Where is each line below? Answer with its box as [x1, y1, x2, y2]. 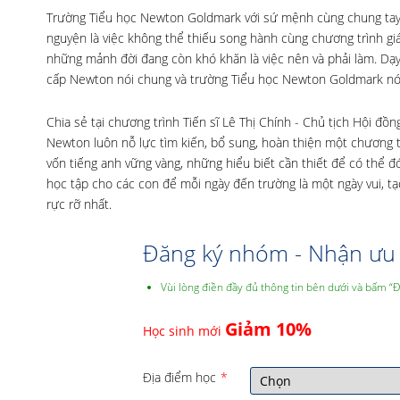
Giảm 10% [224, 317, 312, 341]
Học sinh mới [142, 322, 225, 339]
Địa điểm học [142, 369, 216, 386]
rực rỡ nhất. [46, 196, 112, 212]
